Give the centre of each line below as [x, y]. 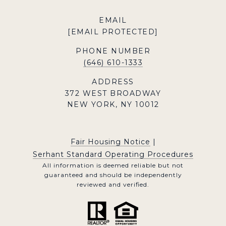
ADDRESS [113, 82]
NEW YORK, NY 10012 [113, 105]
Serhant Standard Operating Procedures [113, 155]
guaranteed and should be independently [113, 175]
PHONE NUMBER [113, 51]
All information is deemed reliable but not [113, 165]
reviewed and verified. [113, 185]
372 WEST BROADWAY [113, 94]
